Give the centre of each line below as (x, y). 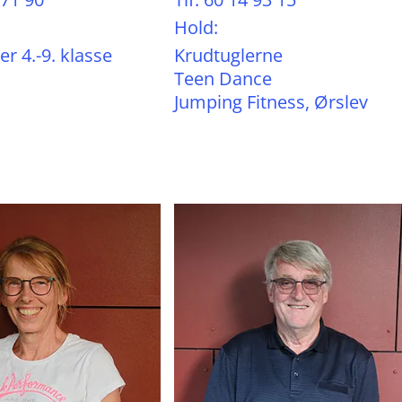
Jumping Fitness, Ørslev (271, 102)
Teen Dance (223, 79)
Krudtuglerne (228, 55)
